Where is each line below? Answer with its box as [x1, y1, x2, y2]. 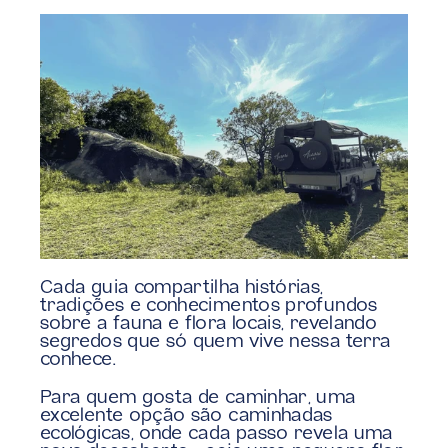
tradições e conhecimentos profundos [40, 297, 378, 316]
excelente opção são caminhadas [40, 407, 333, 426]
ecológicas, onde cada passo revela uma [40, 425, 393, 444]
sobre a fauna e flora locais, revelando [40, 315, 378, 334]
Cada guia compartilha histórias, [40, 279, 324, 298]
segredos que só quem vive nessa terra [40, 333, 391, 352]
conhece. [40, 351, 122, 370]
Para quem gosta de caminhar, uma [40, 389, 356, 408]
